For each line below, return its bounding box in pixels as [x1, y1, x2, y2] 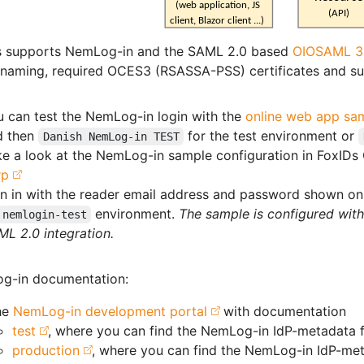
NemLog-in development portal [13, 303, 207, 320]
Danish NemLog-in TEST [42, 130, 180, 144]
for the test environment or [184, 128, 359, 145]
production [12, 342, 80, 359]
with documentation [219, 303, 346, 320]
